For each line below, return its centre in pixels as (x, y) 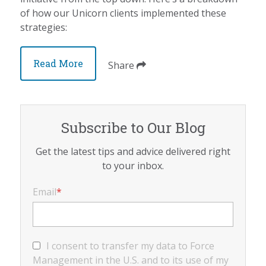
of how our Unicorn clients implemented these (123, 13)
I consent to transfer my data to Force (131, 246)
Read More (58, 63)
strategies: (44, 27)
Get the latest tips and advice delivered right (133, 151)
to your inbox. (133, 165)
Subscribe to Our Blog (133, 127)
